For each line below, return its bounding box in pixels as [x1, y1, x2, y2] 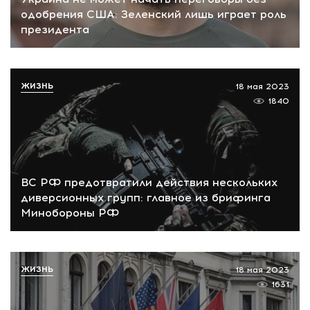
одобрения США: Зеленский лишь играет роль [21, 8, 286, 21]
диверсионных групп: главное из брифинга [21, 190, 271, 204]
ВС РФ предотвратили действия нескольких [21, 175, 277, 189]
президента [21, 23, 89, 37]
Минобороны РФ [21, 206, 119, 219]
